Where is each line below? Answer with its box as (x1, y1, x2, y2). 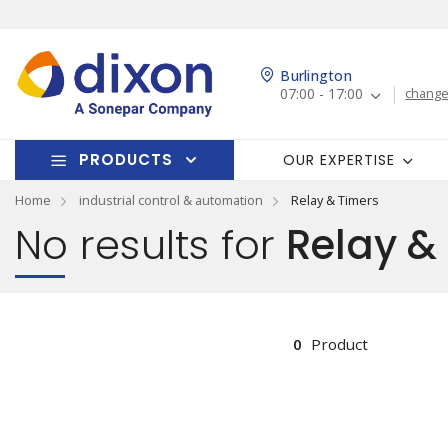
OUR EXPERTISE (283, 149, 396, 170)
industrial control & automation (79, 191, 263, 209)
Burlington (280, 66, 352, 86)
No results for (15, 217, 276, 273)
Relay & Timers (291, 191, 379, 209)
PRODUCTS (78, 149, 173, 170)
